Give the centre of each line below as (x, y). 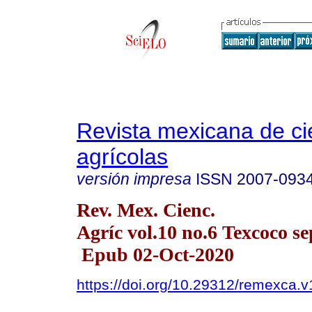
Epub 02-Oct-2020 (155, 254)
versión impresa (134, 179)
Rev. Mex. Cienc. (146, 210)
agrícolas (122, 157)
